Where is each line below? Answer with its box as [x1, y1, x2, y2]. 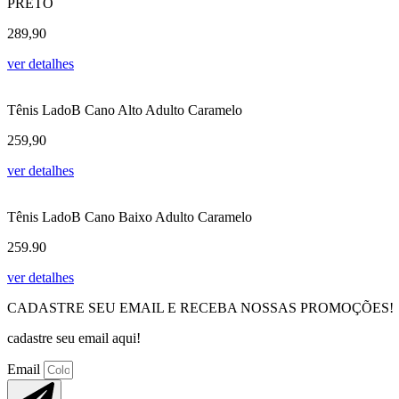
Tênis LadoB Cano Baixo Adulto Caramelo [7, 209, 252, 225]
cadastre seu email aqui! [7, 330, 141, 346]
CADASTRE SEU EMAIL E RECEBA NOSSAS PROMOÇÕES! [7, 300, 394, 316]
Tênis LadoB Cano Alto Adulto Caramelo [7, 102, 242, 118]
